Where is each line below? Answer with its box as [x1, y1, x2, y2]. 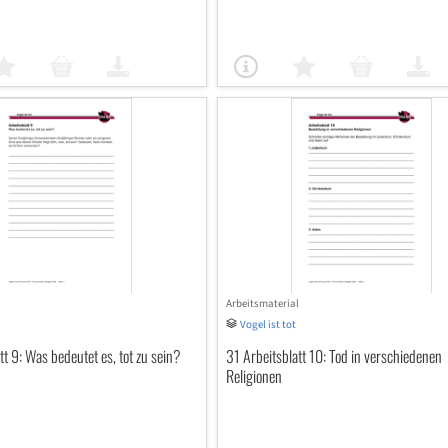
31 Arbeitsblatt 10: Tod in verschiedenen [225, 344, 442, 368]
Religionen [225, 364, 282, 388]
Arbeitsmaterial [225, 296, 299, 311]
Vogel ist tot [239, 317, 296, 332]
